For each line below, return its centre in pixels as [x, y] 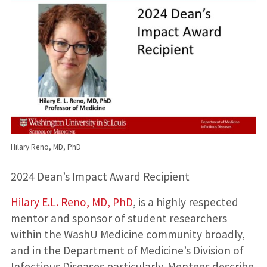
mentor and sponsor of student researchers [119, 218]
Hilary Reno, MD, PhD [46, 147]
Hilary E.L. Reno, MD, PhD [72, 202]
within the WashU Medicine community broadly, [128, 235]
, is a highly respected [185, 202]
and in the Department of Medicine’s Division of [127, 251]
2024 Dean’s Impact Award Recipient [100, 177]
